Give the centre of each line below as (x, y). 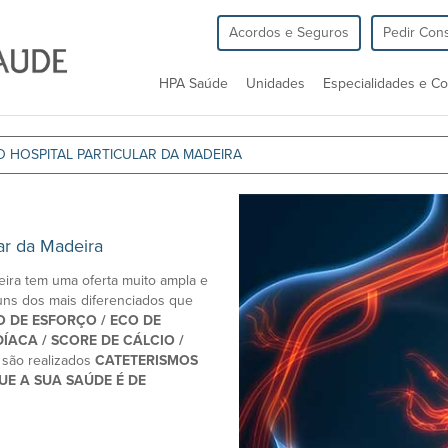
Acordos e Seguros (289, 32)
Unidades (275, 83)
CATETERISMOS (146, 360)
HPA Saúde (193, 83)
